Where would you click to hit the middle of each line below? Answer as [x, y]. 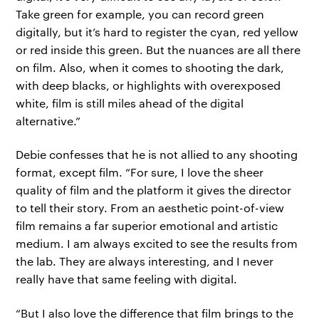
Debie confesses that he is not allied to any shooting [157, 155]
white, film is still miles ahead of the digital [130, 103]
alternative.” [48, 121]
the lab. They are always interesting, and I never [145, 261]
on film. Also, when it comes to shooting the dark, [150, 68]
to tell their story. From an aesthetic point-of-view [150, 208]
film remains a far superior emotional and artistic [147, 226]
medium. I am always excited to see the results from [157, 244]
